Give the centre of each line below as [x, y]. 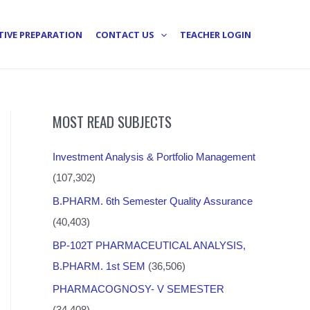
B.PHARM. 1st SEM [99, 266]
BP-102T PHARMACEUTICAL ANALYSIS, [149, 245]
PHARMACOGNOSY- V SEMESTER [138, 289]
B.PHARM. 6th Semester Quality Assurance [153, 201]
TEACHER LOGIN [216, 34]
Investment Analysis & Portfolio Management [154, 157]
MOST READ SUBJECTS [112, 121]
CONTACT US [125, 34]
